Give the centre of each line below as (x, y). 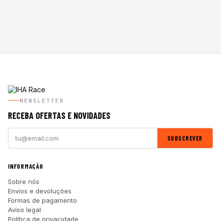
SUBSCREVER (185, 138)
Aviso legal (24, 209)
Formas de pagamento (42, 200)
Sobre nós (24, 181)
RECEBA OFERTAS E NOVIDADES (59, 115)
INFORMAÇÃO (26, 166)
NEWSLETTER (42, 100)
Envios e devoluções (40, 191)
